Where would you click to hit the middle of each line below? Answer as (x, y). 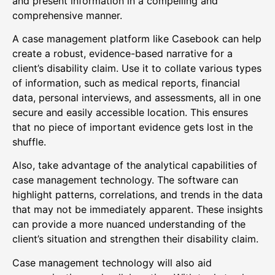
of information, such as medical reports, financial (126, 83)
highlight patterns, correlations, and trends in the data (137, 195)
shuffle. (29, 141)
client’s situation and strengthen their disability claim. (135, 239)
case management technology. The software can (125, 180)
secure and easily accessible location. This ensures (130, 112)
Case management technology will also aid (112, 262)
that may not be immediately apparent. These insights (137, 210)
